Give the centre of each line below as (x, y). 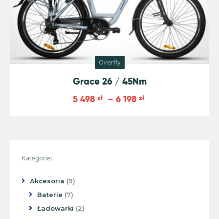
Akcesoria (47, 181)
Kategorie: (37, 158)
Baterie (50, 195)
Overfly (109, 62)
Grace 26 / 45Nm (109, 82)
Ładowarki (56, 208)
